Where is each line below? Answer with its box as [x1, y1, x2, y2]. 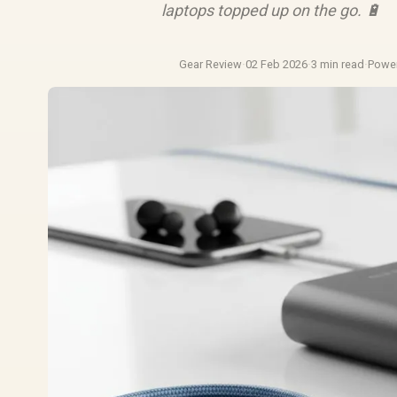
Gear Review [179, 58, 243, 71]
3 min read [311, 58, 365, 71]
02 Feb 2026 [245, 58, 308, 71]
